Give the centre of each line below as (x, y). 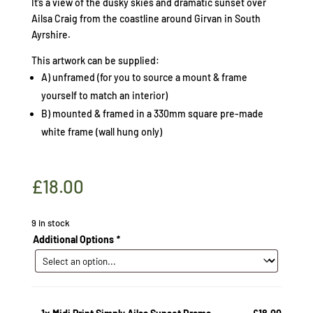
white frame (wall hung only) (101, 132)
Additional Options (74, 239)
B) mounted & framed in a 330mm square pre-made (152, 114)
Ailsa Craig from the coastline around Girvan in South (146, 19)
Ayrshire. (51, 35)
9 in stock (50, 223)
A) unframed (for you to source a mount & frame (144, 77)
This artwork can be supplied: (95, 60)
